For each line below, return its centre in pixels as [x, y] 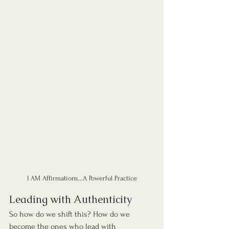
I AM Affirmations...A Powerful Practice [82, 178]
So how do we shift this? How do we [71, 214]
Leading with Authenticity [71, 200]
